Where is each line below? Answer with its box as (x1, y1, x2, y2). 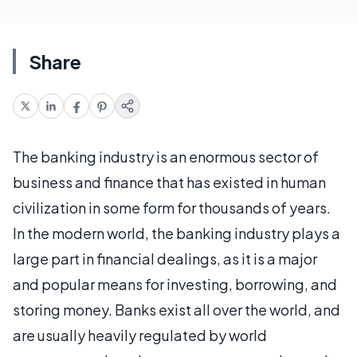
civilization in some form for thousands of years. (13, 198, 331, 217)
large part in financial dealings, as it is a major (13, 249, 317, 268)
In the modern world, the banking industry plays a (13, 224, 340, 242)
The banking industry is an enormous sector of (13, 147, 319, 166)
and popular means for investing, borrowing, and (13, 275, 337, 293)
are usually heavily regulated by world (13, 326, 267, 344)
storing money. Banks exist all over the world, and (13, 300, 340, 319)
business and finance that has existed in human (13, 173, 326, 191)
